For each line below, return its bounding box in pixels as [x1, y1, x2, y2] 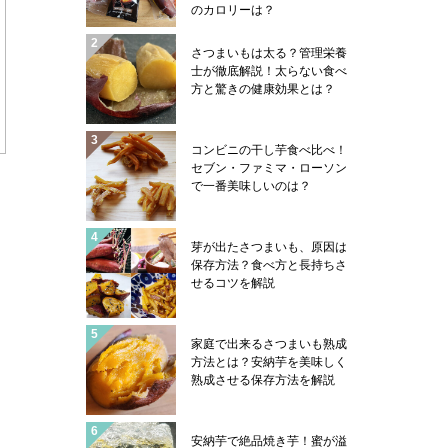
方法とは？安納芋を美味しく [191, 354, 347, 369]
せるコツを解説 [191, 275, 275, 290]
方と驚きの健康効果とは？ [191, 81, 335, 96]
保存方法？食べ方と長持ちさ [191, 257, 347, 272]
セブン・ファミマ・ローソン [191, 160, 347, 175]
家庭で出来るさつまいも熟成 [191, 336, 347, 351]
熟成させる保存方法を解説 [191, 372, 335, 387]
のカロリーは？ [191, 2, 275, 17]
